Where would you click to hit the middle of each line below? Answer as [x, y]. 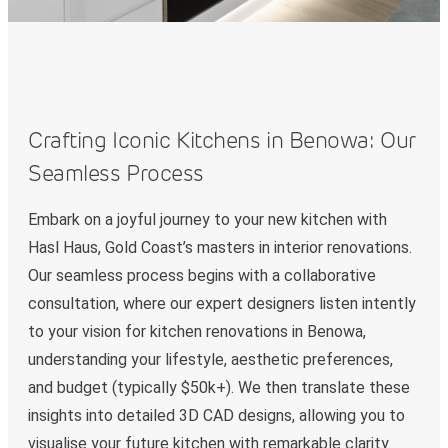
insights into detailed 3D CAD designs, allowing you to [216, 416]
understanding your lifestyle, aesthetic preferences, [210, 360]
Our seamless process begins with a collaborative [202, 276]
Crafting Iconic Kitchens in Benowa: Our [221, 140]
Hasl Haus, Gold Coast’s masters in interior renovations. [220, 248]
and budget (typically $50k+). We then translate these [219, 388]
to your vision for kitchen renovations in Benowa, [197, 332]
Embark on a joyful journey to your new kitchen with [207, 220]
